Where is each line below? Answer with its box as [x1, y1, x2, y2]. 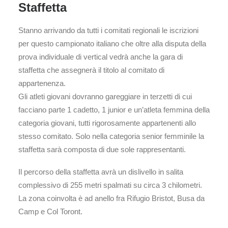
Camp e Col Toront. [18, 207, 82, 216]
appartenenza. [18, 79, 66, 88]
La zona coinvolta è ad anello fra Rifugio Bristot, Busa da [18, 194, 205, 203]
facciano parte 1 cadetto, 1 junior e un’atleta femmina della [18, 105, 210, 114]
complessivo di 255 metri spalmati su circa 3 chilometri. [18, 181, 202, 189]
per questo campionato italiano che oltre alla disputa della [18, 39, 206, 48]
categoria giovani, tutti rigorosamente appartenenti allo [18, 119, 196, 127]
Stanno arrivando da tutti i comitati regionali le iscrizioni [18, 26, 198, 35]
